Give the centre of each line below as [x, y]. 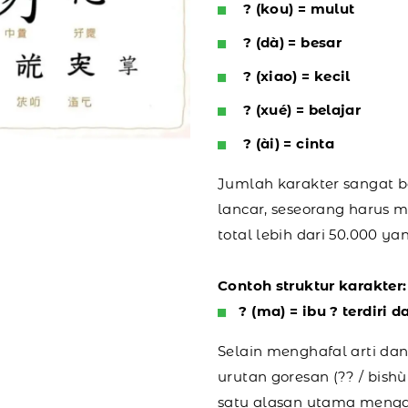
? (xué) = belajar [300, 109]
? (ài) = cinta [286, 143]
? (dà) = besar [290, 42]
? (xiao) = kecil [295, 76]
